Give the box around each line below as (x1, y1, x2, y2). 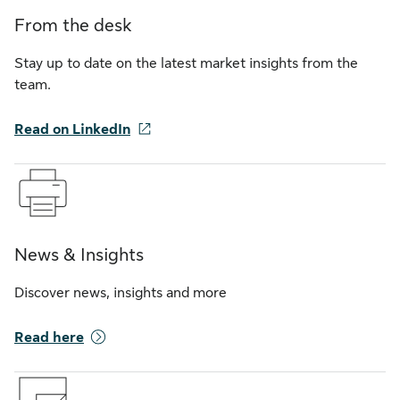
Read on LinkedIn (14, 121, 130, 137)
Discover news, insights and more (14, 285, 227, 301)
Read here (14, 329, 84, 346)
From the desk (14, 15, 132, 36)
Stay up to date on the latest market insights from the (14, 55, 358, 71)
